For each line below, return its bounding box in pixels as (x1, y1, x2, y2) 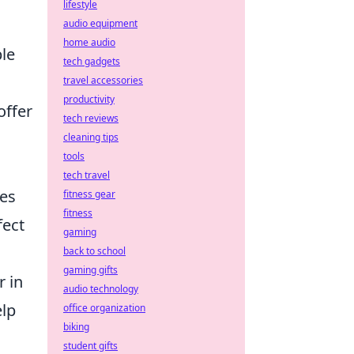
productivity (63, 92, 115, 106)
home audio (63, 36, 115, 49)
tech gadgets (63, 55, 120, 68)
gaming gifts (63, 263, 118, 277)
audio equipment (63, 17, 137, 30)
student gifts (63, 339, 118, 352)
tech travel (63, 168, 110, 182)
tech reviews (63, 111, 119, 125)
